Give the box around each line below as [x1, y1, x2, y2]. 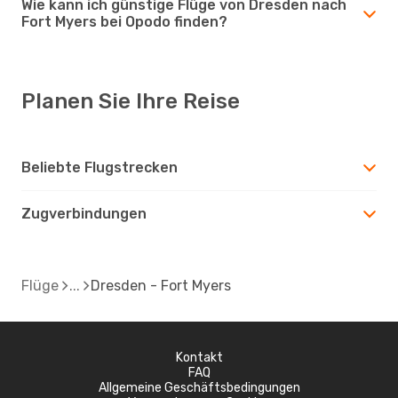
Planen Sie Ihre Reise [21, 88, 240, 114]
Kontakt [175, 349, 223, 365]
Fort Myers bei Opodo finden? [21, 12, 227, 30]
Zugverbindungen [21, 204, 147, 222]
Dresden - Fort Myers [91, 276, 231, 294]
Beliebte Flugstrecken [21, 158, 178, 176]
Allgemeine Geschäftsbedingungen [98, 379, 300, 395]
